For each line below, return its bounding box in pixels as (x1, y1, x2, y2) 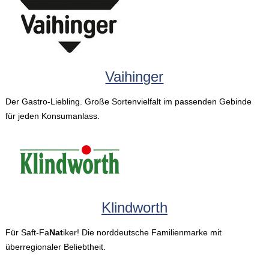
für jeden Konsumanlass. (5, 110, 100, 121)
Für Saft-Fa (5, 228, 49, 238)
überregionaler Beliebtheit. (5, 242, 106, 252)
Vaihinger (105, 68, 164, 85)
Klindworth (101, 199, 168, 216)
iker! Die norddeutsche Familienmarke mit (62, 228, 222, 238)
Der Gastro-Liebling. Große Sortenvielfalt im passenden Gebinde (5, 96, 252, 106)
